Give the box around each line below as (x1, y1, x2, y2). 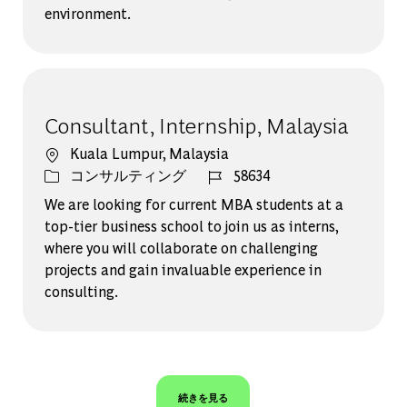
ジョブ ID (206, 164, 270, 184)
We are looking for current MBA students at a (44, 194, 343, 214)
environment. (44, 4, 131, 24)
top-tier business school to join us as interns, (44, 216, 338, 236)
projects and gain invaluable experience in (44, 260, 322, 280)
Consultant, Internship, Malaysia (44, 110, 348, 139)
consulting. (44, 282, 118, 302)
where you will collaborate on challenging (44, 238, 318, 258)
